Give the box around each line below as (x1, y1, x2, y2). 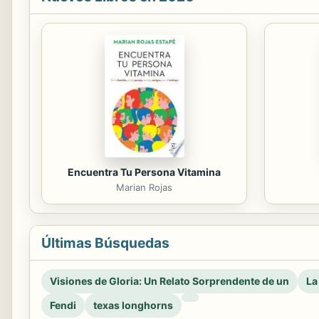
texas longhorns (93, 298, 173, 311)
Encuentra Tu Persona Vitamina (68, 165, 221, 178)
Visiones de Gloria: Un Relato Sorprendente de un (50, 274, 289, 287)
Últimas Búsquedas (41, 234, 169, 251)
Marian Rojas (116, 181, 172, 193)
